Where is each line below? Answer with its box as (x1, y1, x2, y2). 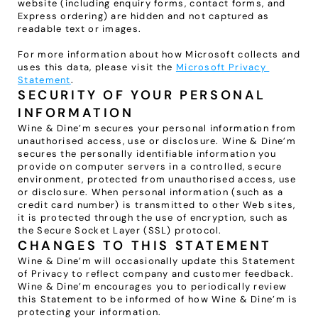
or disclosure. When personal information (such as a (18, 186, 284, 198)
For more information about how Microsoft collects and (18, 48, 300, 60)
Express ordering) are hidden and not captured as (18, 10, 270, 22)
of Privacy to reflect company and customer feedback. (18, 268, 295, 280)
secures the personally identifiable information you (18, 148, 277, 160)
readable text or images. (18, 23, 142, 35)
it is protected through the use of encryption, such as (18, 212, 289, 224)
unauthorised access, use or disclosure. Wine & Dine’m (18, 135, 296, 147)
